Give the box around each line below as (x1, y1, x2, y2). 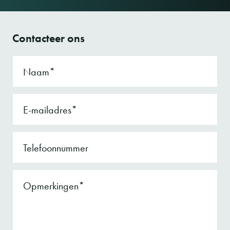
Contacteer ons (12, 31, 85, 46)
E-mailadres (23, 103, 71, 117)
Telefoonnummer (23, 141, 88, 155)
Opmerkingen (23, 179, 79, 193)
